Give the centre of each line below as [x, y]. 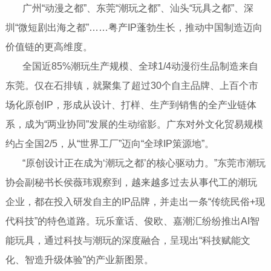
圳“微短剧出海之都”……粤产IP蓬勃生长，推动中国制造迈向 [134, 27]
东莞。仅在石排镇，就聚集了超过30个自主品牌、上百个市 [132, 85]
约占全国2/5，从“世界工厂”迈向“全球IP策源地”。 [109, 143]
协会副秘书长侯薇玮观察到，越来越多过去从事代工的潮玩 [131, 182]
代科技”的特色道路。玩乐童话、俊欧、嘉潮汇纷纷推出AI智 [132, 221]
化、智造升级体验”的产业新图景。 [79, 260]
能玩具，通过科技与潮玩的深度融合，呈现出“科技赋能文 [128, 240]
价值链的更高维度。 [49, 47]
